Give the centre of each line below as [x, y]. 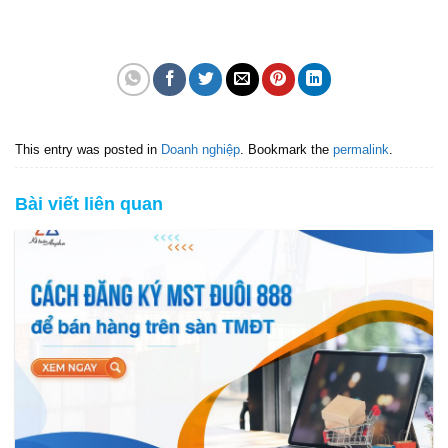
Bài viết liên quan [89, 204]
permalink [361, 149]
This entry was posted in [88, 149]
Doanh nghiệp [200, 149]
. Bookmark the [286, 149]
